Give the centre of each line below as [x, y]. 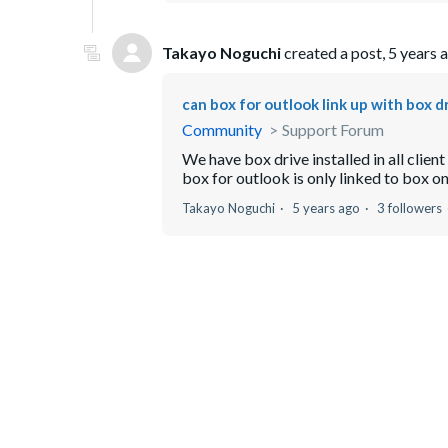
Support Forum [333, 130]
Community [222, 130]
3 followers [409, 208]
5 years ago [326, 208]
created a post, [334, 53]
